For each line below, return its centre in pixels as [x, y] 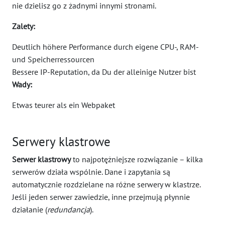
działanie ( [30, 209]
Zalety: [24, 26]
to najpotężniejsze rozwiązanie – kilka [137, 159]
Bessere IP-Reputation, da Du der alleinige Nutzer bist [104, 72]
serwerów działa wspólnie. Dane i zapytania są [91, 172]
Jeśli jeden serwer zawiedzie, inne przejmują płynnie [101, 197]
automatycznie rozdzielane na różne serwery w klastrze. [106, 184]
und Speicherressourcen [53, 59]
